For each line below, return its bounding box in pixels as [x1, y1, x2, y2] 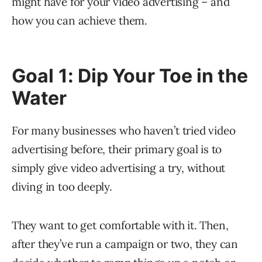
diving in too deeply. [12, 180, 112, 194]
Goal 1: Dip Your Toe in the [12, 64, 248, 88]
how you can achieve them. [12, 13, 148, 28]
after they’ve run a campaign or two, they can [12, 237, 238, 251]
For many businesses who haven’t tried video [12, 123, 236, 138]
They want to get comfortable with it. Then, [12, 218, 229, 233]
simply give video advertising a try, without [12, 161, 226, 175]
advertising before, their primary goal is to [12, 142, 222, 157]
